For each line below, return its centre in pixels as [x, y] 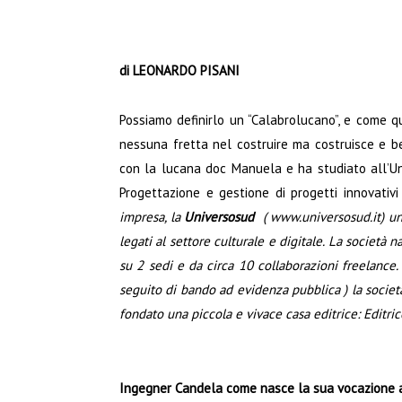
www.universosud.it [326, 216]
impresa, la [150, 216]
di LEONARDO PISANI [179, 70]
